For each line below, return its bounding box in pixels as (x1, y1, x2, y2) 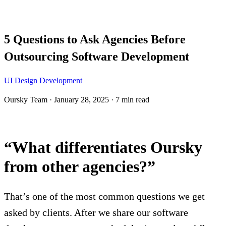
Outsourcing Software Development (4, 49, 189, 63)
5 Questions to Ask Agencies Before (4, 32, 186, 46)
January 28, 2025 (54, 95, 109, 104)
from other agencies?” (4, 157, 155, 176)
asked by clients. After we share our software (4, 206, 188, 218)
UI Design (4, 76, 39, 85)
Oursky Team (4, 95, 49, 104)
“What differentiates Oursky (4, 138, 202, 156)
